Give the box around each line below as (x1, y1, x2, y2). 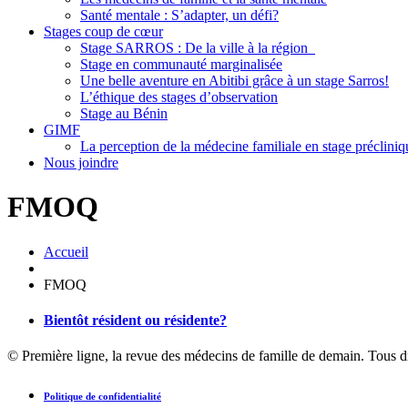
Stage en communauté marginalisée (80, 56, 282, 72)
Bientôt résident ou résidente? (44, 312, 227, 329)
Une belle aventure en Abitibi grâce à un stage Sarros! (80, 72, 389, 88)
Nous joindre (44, 154, 118, 170)
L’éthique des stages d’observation (80, 88, 278, 105)
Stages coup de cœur (44, 23, 163, 39)
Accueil (44, 243, 88, 260)
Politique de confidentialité (44, 391, 161, 403)
